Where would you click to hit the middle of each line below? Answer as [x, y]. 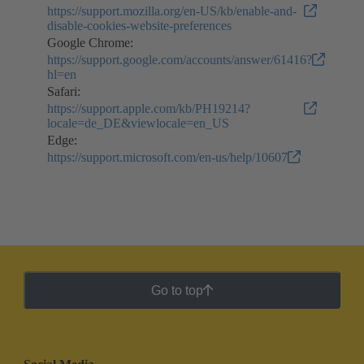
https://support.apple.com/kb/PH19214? [149, 109]
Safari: [64, 92]
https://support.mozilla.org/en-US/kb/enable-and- [172, 11]
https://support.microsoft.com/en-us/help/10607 [167, 158]
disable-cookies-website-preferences [139, 26]
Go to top [177, 290]
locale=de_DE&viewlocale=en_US [138, 123]
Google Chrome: [90, 43]
